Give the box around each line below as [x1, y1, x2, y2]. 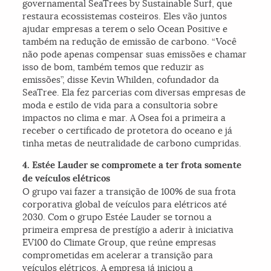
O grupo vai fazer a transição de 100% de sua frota [22, 186, 237, 198]
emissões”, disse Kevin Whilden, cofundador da [22, 74, 220, 86]
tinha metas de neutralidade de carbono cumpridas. [22, 137, 244, 149]
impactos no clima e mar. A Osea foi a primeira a [22, 112, 226, 124]
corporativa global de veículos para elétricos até [22, 198, 227, 211]
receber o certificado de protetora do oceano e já [22, 125, 233, 137]
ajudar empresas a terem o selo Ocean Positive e [22, 23, 228, 35]
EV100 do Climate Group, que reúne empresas [22, 237, 217, 249]
